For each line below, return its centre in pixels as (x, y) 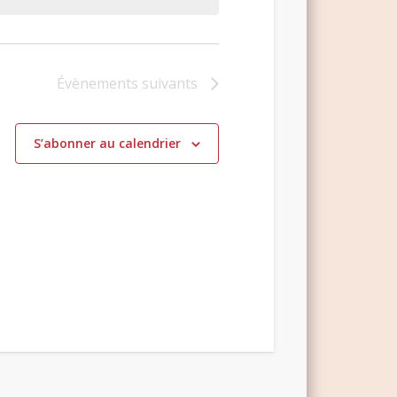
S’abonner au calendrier (108, 144)
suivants (168, 84)
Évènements (98, 84)
